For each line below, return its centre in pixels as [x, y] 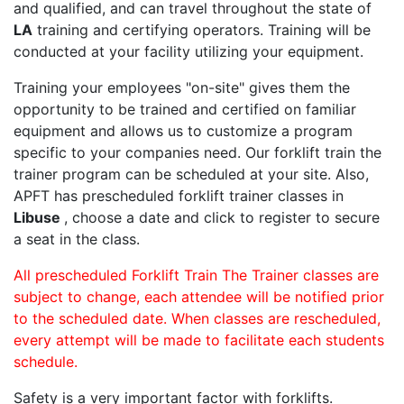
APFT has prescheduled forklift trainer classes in [179, 196]
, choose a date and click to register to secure [222, 218]
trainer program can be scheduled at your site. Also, [191, 174]
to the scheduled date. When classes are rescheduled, [197, 319]
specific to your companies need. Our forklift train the [197, 153]
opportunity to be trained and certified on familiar [185, 110]
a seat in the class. [77, 239]
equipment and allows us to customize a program [183, 131]
